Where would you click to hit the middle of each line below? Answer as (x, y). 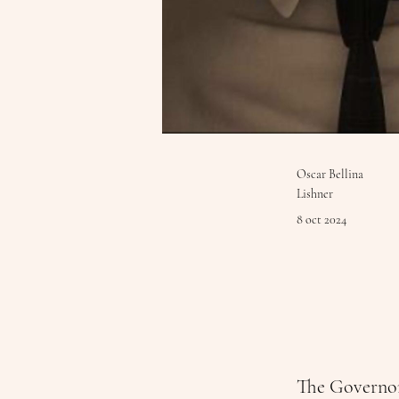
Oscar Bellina (330, 174)
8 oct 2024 (322, 220)
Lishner (315, 194)
